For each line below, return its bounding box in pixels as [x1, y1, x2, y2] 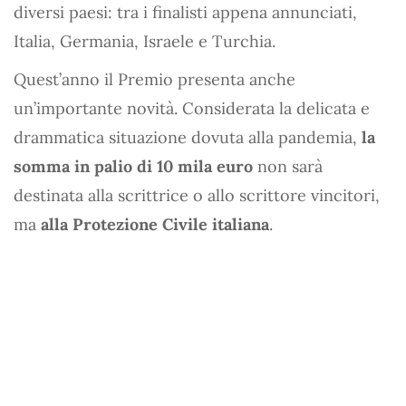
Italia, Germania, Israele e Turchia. [14, 30, 275, 52]
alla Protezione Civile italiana [41, 213, 269, 235]
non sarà [253, 155, 323, 177]
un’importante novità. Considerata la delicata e [14, 97, 370, 119]
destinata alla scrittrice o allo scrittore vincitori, [14, 184, 380, 206]
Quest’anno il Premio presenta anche [14, 68, 295, 90]
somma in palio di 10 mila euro [14, 155, 253, 177]
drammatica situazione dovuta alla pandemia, [14, 126, 362, 148]
